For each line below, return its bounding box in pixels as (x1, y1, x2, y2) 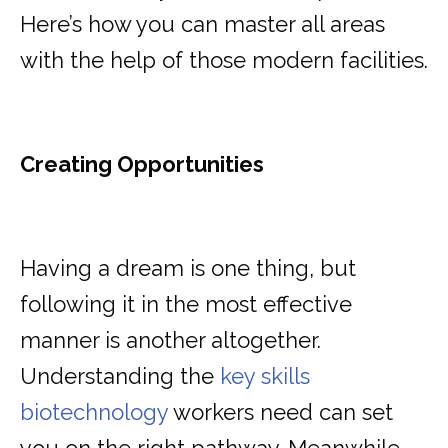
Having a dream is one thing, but (20, 255, 356, 282)
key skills (220, 363, 310, 390)
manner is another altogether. (20, 327, 321, 354)
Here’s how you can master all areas (20, 11, 385, 38)
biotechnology (20, 399, 168, 426)
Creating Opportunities (20, 151, 264, 178)
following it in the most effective (20, 291, 352, 318)
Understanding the (20, 363, 220, 390)
